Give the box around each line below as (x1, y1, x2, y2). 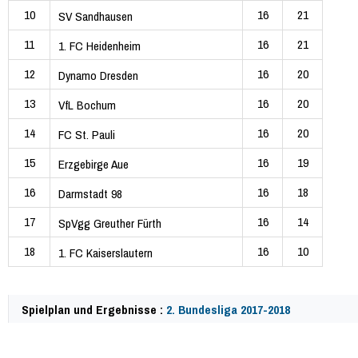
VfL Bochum (58, 96, 116, 113)
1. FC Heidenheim (58, 37, 141, 54)
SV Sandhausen (58, 7, 133, 25)
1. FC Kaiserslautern (58, 244, 153, 261)
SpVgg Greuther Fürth (58, 214, 161, 232)
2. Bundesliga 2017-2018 (166, 301, 290, 319)
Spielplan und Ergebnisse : (22, 301, 166, 319)
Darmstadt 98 (58, 185, 122, 202)
